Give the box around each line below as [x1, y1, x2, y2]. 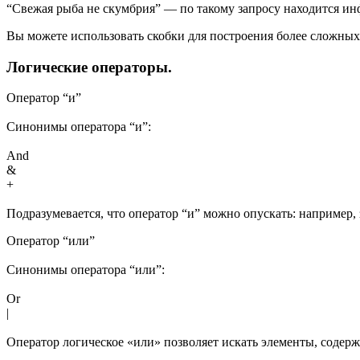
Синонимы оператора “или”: [6, 263, 165, 277]
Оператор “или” [6, 234, 95, 248]
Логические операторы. [6, 58, 172, 76]
